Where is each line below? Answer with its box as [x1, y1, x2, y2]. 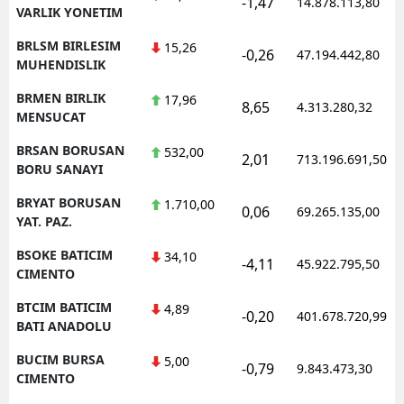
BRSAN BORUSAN [16, 141, 124, 159]
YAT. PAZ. [16, 212, 72, 230]
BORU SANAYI [16, 160, 103, 178]
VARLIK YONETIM [16, 3, 123, 21]
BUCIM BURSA [16, 350, 105, 368]
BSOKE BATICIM [16, 245, 113, 263]
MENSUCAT [16, 107, 86, 125]
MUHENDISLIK [16, 55, 106, 73]
